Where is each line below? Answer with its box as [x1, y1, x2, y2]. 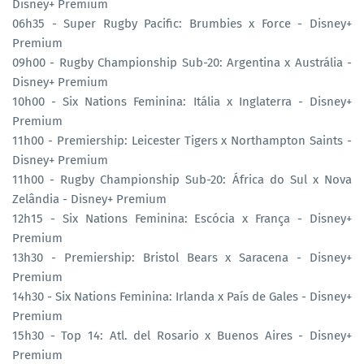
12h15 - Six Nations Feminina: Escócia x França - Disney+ [12, 210, 352, 226]
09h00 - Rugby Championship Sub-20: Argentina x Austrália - [12, 54, 352, 70]
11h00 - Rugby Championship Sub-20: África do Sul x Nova [12, 171, 352, 187]
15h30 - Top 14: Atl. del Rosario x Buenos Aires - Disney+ [12, 327, 352, 343]
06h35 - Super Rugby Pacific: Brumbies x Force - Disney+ [12, 15, 352, 31]
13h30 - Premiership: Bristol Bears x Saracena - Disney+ [12, 249, 352, 265]
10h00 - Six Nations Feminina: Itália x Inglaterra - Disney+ [12, 93, 352, 109]
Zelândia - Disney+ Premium [12, 191, 167, 206]
